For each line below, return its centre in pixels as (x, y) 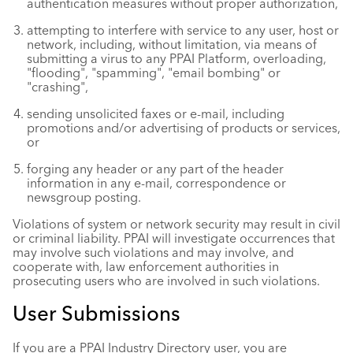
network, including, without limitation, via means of (172, 44)
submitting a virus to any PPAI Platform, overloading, (176, 58)
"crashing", (58, 87)
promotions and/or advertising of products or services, (184, 128)
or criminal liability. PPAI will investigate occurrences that (174, 238)
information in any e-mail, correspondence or (156, 183)
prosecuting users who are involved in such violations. (166, 281)
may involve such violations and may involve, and (153, 252)
